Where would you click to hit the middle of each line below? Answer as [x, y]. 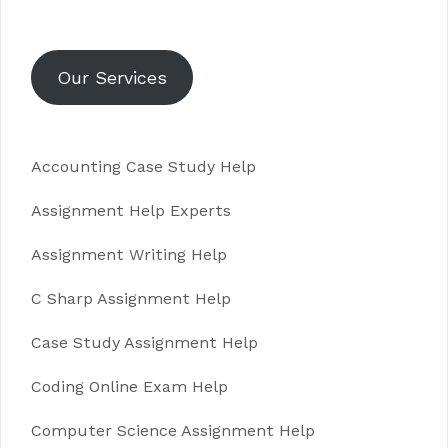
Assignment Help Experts [131, 210]
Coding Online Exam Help [129, 386]
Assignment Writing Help [129, 254]
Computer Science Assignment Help [173, 430]
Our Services [111, 77]
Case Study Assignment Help [144, 342]
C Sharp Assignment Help [131, 298]
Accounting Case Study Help [143, 166]
